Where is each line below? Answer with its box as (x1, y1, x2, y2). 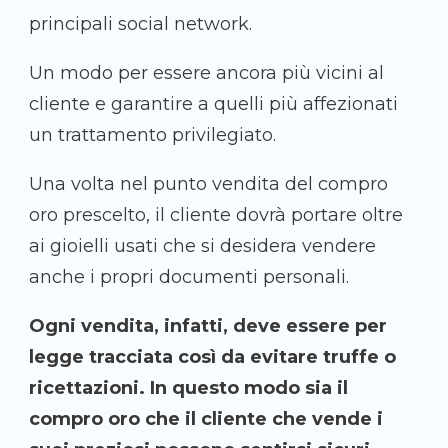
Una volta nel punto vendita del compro (29, 173, 388, 196)
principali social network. (29, 13, 252, 36)
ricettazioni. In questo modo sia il (29, 377, 348, 400)
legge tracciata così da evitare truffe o (29, 346, 396, 369)
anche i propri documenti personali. (29, 266, 349, 289)
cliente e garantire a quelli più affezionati (29, 93, 398, 116)
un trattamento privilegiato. (29, 124, 276, 147)
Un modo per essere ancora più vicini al (29, 62, 384, 85)
